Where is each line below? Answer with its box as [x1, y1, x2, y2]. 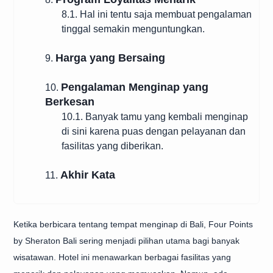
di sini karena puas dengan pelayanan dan [62, 126, 246, 136]
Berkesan [45, 96, 94, 108]
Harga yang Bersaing [55, 52, 165, 64]
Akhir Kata [60, 169, 115, 181]
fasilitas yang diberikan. [62, 141, 163, 151]
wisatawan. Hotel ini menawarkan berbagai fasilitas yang [13, 252, 231, 262]
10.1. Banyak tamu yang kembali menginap [62, 112, 248, 122]
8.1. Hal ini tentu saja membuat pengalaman [62, 9, 252, 19]
